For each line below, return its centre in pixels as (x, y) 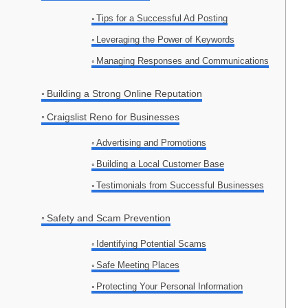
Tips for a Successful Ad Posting (162, 19)
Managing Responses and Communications (183, 61)
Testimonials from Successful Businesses (180, 186)
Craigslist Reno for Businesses (113, 117)
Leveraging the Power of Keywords (166, 40)
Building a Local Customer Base (161, 164)
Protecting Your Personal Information (170, 287)
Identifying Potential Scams (152, 244)
